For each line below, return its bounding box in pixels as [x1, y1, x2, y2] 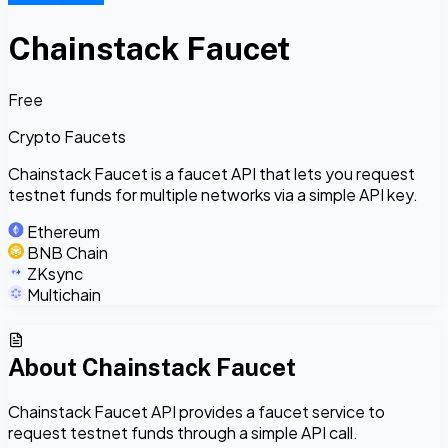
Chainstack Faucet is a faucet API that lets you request [8, 162, 415, 184]
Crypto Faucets [8, 125, 126, 147]
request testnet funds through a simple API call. [8, 421, 358, 443]
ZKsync [27, 262, 83, 284]
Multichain [27, 283, 101, 305]
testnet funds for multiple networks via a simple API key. [8, 183, 418, 205]
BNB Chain [27, 241, 108, 263]
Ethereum [27, 220, 100, 242]
